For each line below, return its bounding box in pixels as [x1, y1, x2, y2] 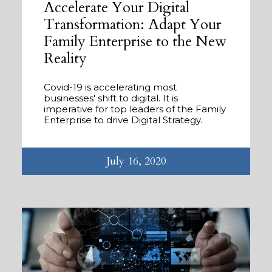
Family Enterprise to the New [44, 32, 226, 52]
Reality [44, 49, 87, 69]
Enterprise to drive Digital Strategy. [44, 114, 202, 126]
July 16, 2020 [106, 154, 166, 169]
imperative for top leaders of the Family [44, 103, 226, 115]
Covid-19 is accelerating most [44, 81, 177, 93]
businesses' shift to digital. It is [44, 92, 178, 104]
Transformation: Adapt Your [44, 15, 222, 35]
